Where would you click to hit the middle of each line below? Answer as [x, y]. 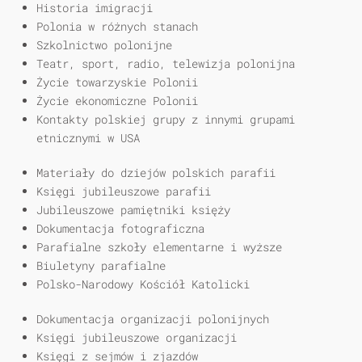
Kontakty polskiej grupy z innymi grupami [166, 120]
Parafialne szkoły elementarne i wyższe [159, 247]
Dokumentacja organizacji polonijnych [153, 319]
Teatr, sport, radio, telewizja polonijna [166, 64]
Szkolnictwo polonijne [104, 45]
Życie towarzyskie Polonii [117, 82]
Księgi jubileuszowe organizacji [137, 338]
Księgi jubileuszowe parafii [124, 192]
